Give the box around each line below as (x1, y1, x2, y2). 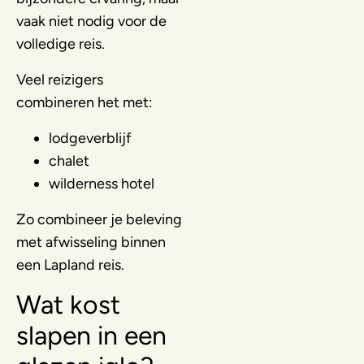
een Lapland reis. (16, 255, 124, 274)
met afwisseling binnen (16, 232, 166, 251)
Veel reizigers (16, 70, 103, 89)
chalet (49, 151, 89, 170)
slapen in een (16, 319, 167, 351)
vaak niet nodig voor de (16, 11, 167, 30)
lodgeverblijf (49, 128, 132, 147)
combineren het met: (16, 93, 153, 111)
